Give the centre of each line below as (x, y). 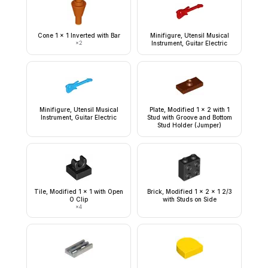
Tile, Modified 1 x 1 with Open (79, 191)
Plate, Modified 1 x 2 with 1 (189, 109)
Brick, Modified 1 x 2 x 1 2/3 (189, 191)
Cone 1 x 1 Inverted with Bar (79, 35)
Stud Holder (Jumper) (189, 125)
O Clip (79, 199)
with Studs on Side (189, 199)
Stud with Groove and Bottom (189, 117)
